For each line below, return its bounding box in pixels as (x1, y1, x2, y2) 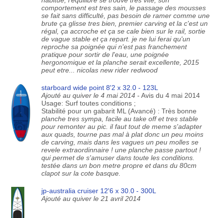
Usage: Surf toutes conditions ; (41, 99, 136, 107)
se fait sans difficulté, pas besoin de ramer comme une (41, 12, 210, 19)
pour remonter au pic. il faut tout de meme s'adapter (41, 123, 202, 130)
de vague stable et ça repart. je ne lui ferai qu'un (41, 35, 190, 43)
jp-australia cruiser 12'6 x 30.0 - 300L (41, 187, 156, 195)
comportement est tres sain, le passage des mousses (41, 4, 206, 12)
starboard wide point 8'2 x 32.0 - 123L (41, 84, 158, 91)
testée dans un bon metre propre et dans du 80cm (41, 162, 197, 169)
